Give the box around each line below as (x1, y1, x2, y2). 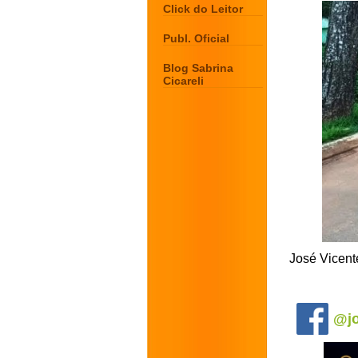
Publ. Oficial (163, 32, 229, 45)
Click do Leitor (163, 2, 243, 15)
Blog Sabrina (163, 62, 233, 74)
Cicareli (163, 74, 204, 87)
